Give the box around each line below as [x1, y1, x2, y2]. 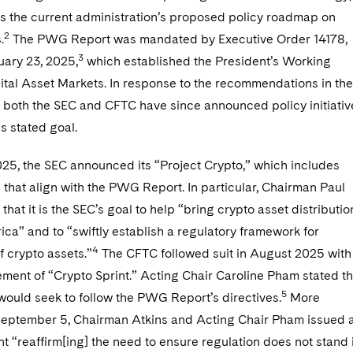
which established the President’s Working [84, 54, 331, 69]
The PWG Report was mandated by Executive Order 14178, [9, 32, 347, 46]
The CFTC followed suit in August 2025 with [98, 246, 351, 261]
